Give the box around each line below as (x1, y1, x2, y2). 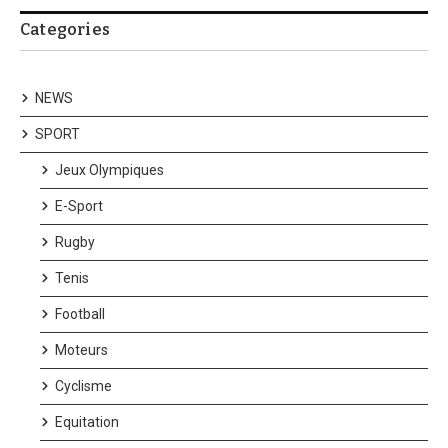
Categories (20, 19, 110, 39)
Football (55, 305, 105, 322)
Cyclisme (55, 377, 112, 394)
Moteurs (55, 341, 108, 358)
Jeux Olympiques (55, 161, 164, 178)
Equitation (55, 413, 119, 430)
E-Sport (55, 197, 103, 214)
